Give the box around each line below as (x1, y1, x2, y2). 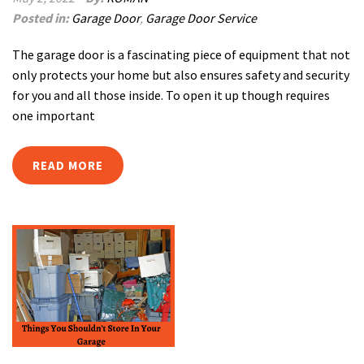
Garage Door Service (145, 10, 257, 26)
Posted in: (12, 10, 71, 26)
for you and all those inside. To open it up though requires (12, 87, 330, 103)
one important (12, 107, 95, 123)
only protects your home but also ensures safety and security (12, 67, 349, 83)
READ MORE (32, 158, 103, 173)
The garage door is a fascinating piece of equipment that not (12, 46, 350, 63)
